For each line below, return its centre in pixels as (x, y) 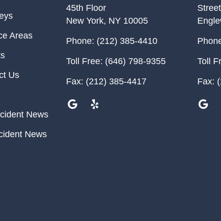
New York (85, 21)
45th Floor (86, 8)
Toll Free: (85, 61)
